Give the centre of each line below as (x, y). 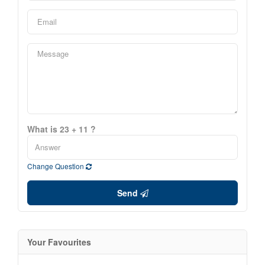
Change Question (56, 166)
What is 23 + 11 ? (62, 129)
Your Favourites (59, 242)
